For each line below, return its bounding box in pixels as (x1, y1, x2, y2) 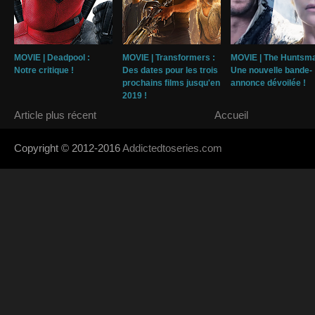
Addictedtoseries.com (122, 142, 222, 155)
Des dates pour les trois (122, 65, 218, 76)
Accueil (214, 109, 248, 122)
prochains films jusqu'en (122, 78, 220, 89)
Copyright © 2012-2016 (14, 142, 122, 155)
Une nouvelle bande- (231, 65, 312, 76)
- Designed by (222, 144, 280, 155)
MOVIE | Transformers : (122, 53, 215, 63)
